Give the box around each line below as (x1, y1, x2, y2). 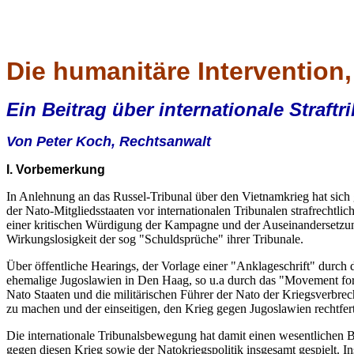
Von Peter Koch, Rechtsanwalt (6, 134, 211, 149)
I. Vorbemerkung (6, 163, 105, 176)
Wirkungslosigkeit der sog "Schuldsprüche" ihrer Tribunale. (6, 232, 303, 246)
